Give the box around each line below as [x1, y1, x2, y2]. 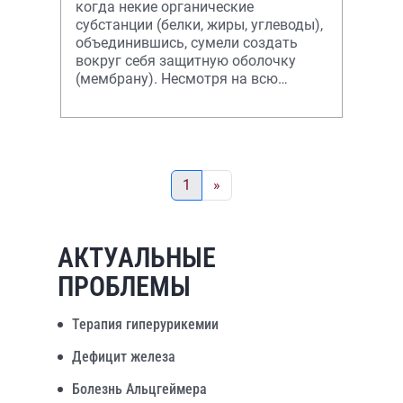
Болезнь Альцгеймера [72, 381, 207, 398]
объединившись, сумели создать [76, 34, 298, 51]
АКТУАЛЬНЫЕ [58, 242, 216, 273]
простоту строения [76, 88, 202, 105]
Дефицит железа [72, 348, 175, 365]
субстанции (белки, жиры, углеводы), [76, 16, 323, 33]
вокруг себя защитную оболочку [76, 52, 296, 69]
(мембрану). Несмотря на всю [76, 70, 278, 87]
